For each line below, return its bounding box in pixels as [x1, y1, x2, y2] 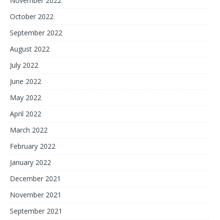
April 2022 [10, 109, 41, 118]
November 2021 [10, 190, 61, 199]
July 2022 [10, 60, 38, 70]
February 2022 [10, 141, 55, 151]
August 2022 [10, 44, 50, 54]
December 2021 [10, 173, 61, 183]
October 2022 [10, 11, 54, 21]
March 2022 [10, 125, 48, 135]
